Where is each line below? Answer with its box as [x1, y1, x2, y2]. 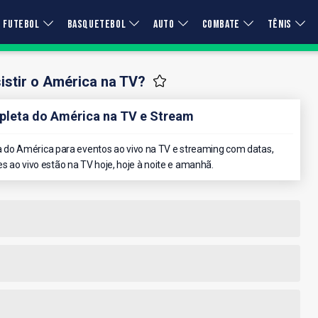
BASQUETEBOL [67, 18, 126, 31]
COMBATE [202, 18, 240, 31]
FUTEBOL [3, 18, 40, 31]
